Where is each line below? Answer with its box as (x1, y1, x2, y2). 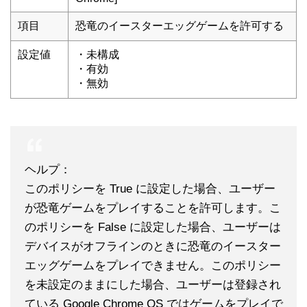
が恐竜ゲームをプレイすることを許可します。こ (25, 201, 281, 214)
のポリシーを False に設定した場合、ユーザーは (25, 221, 281, 234)
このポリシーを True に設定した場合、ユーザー (25, 182, 275, 195)
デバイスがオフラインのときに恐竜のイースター (25, 240, 281, 253)
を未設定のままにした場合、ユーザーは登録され (25, 278, 281, 291)
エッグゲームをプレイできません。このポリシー (25, 259, 281, 272)
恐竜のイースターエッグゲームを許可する (75, 20, 284, 32)
